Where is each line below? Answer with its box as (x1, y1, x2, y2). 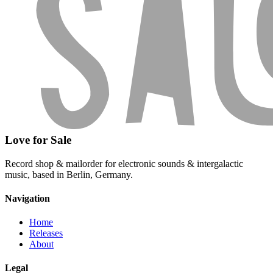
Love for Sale (5, 133, 71, 146)
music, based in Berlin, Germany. (5, 169, 133, 180)
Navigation (5, 193, 50, 204)
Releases (29, 228, 63, 239)
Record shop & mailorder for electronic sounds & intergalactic (5, 158, 243, 169)
